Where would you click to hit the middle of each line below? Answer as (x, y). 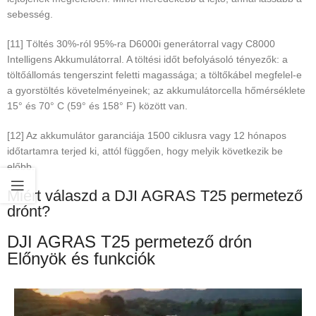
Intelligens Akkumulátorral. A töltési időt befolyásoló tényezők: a (147, 60)
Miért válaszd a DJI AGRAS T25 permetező (155, 196)
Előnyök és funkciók (81, 259)
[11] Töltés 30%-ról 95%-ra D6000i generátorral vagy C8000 (141, 44)
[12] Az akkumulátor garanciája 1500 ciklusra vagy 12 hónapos (147, 136)
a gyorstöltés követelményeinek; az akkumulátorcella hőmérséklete (156, 91)
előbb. (21, 167)
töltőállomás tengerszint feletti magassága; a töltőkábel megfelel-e (154, 75)
